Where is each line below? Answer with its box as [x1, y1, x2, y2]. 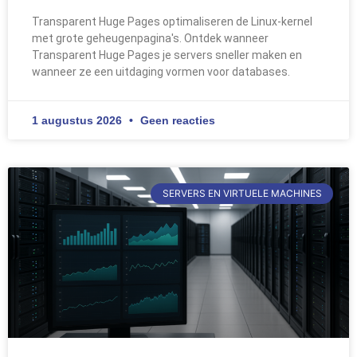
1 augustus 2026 [32, 113, 125, 127]
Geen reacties [137, 113, 215, 127]
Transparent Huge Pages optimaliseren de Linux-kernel [32, 14, 312, 28]
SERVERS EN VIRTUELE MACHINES [162, 187, 322, 200]
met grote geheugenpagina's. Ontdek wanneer [32, 31, 269, 45]
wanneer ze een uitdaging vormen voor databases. [32, 65, 290, 78]
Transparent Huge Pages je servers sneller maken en [32, 48, 302, 61]
